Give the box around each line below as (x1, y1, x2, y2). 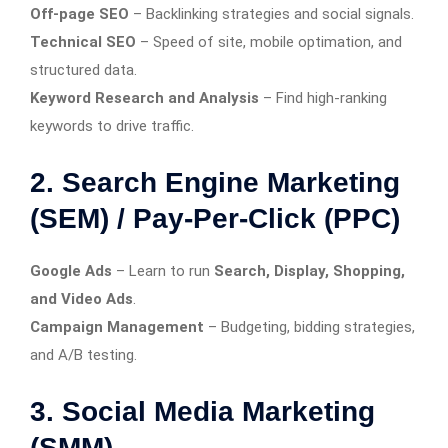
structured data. (30, 60, 137, 79)
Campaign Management (30, 317, 204, 336)
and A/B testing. (30, 345, 137, 364)
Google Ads (30, 261, 112, 280)
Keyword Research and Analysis (30, 88, 259, 107)
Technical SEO (30, 32, 136, 51)
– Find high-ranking (259, 88, 387, 107)
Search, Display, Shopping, (214, 261, 405, 280)
